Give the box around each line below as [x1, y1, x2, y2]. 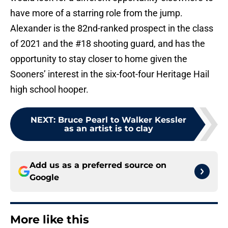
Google [30, 173, 59, 183]
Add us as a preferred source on [30, 160, 166, 170]
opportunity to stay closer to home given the [10, 53, 187, 65]
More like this [10, 213, 89, 227]
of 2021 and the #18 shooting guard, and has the [10, 38, 205, 49]
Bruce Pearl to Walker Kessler [58, 115, 186, 125]
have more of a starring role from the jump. [10, 8, 183, 19]
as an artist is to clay [64, 124, 153, 134]
